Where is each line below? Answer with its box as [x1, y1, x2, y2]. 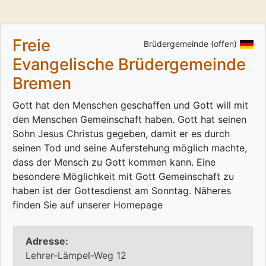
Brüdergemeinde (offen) [144, 39, 237, 49]
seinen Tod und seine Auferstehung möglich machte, [12, 142, 247, 154]
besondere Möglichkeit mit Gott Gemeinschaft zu [12, 170, 234, 183]
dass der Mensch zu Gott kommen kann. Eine [12, 156, 216, 169]
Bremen [12, 74, 71, 94]
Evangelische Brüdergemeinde [12, 55, 246, 75]
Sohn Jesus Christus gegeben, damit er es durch [12, 128, 230, 140]
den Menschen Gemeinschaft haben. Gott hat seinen [12, 113, 246, 126]
